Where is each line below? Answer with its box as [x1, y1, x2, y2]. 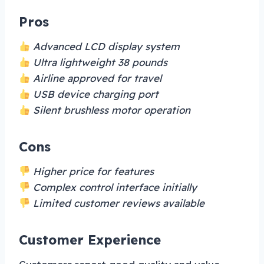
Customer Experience [19, 232, 161, 249]
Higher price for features [30, 165, 154, 178]
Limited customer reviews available [30, 197, 205, 210]
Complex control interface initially [30, 181, 197, 194]
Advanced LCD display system [30, 40, 180, 53]
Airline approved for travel [30, 72, 162, 85]
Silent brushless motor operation [30, 104, 191, 117]
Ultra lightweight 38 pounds [30, 56, 168, 69]
